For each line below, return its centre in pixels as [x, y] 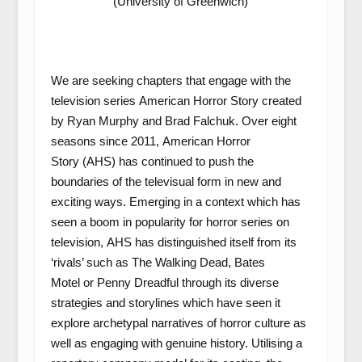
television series [95, 101]
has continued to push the [184, 161]
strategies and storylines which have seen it [165, 303]
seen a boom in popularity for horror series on [170, 222]
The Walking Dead [179, 262]
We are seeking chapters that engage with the [170, 80]
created [280, 101]
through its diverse [228, 282]
